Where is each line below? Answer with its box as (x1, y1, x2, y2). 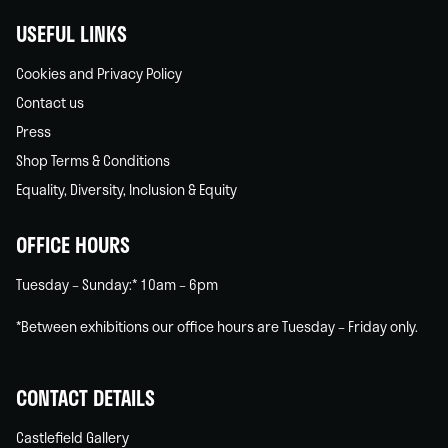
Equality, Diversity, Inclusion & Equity (16, 178, 237, 200)
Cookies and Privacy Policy (16, 62, 182, 84)
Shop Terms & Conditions (16, 149, 170, 171)
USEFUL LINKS (16, 17, 127, 49)
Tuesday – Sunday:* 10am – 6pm (16, 273, 218, 295)
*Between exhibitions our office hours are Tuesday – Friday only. (16, 315, 418, 337)
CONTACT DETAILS (16, 381, 155, 413)
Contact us (16, 91, 84, 113)
